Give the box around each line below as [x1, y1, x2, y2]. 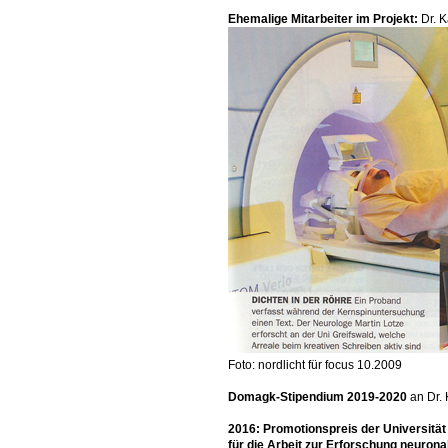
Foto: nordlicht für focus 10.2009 [228, 358, 402, 372]
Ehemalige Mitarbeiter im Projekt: [228, 12, 421, 26]
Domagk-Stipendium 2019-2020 [228, 390, 410, 404]
